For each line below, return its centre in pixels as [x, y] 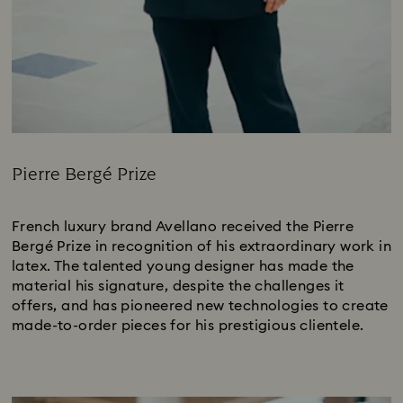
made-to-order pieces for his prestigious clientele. [188, 325]
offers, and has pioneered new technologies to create [200, 305]
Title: [27, 193]
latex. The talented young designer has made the [183, 266]
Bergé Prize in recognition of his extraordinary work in [201, 246]
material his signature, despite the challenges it [178, 286]
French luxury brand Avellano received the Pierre [183, 226]
